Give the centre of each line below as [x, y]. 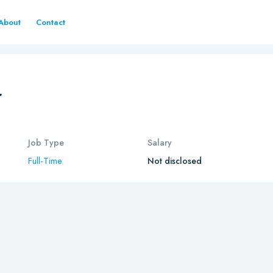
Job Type [46, 143]
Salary [159, 143]
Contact [51, 22]
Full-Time [45, 161]
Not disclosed [174, 161]
